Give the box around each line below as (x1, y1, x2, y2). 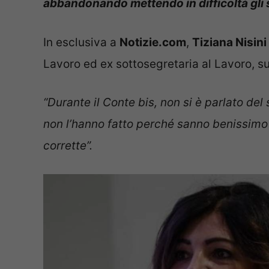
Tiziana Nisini (192, 35, 267, 49)
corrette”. (43, 139, 92, 153)
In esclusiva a (43, 35, 119, 49)
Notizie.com (119, 35, 186, 49)
